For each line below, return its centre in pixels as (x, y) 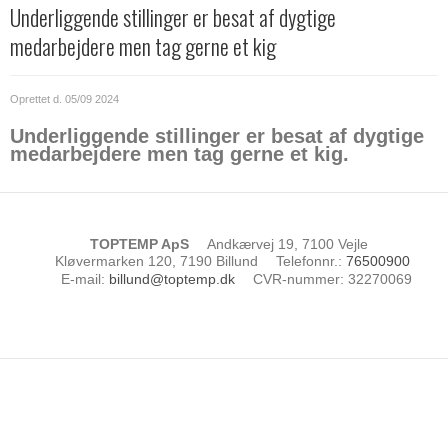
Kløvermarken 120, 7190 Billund (157, 261)
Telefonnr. (307, 261)
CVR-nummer (296, 279)
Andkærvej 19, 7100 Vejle (288, 243)
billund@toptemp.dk (171, 279)
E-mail (80, 279)
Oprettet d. (37, 98)
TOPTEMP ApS (140, 243)
